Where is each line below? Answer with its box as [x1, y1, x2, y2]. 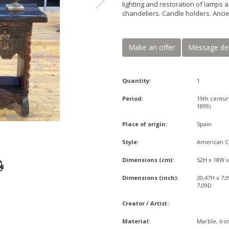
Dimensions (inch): [122, 174, 178, 181]
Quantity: [122, 77, 151, 84]
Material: [122, 217, 150, 225]
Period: [122, 95, 143, 102]
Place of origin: [122, 120, 167, 128]
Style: [122, 138, 139, 146]
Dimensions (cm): [122, 156, 174, 164]
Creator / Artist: [122, 199, 169, 207]
